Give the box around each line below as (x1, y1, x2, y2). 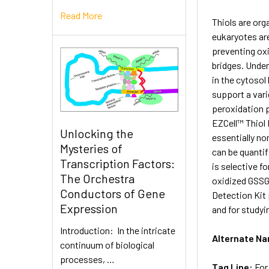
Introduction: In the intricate (60, 225, 175, 237)
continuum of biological (60, 239, 154, 251)
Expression (60, 201, 118, 216)
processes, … (60, 253, 115, 265)
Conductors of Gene (60, 186, 165, 201)
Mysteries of (60, 141, 122, 156)
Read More (60, 9, 102, 21)
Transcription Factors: (60, 156, 175, 171)
